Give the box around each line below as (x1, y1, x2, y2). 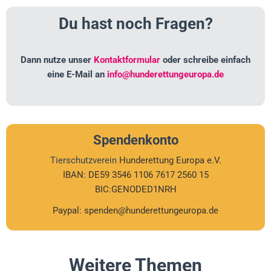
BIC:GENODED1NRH (94, 184, 177, 195)
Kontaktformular (94, 54, 160, 66)
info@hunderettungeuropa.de (107, 69, 224, 80)
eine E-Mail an (47, 69, 107, 80)
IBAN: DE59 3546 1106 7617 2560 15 (62, 169, 209, 181)
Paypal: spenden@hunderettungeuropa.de (53, 205, 218, 217)
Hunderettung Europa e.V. (119, 155, 221, 166)
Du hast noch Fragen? (58, 15, 213, 33)
